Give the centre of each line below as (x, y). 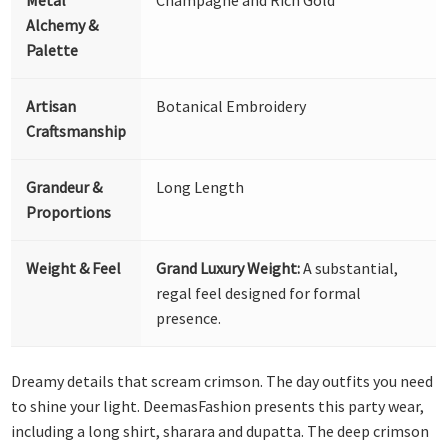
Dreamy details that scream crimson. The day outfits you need (222, 381)
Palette (52, 49)
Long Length (200, 186)
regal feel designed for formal (259, 292)
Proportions (69, 211)
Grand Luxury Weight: (228, 267)
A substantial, (349, 267)
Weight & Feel (74, 267)
